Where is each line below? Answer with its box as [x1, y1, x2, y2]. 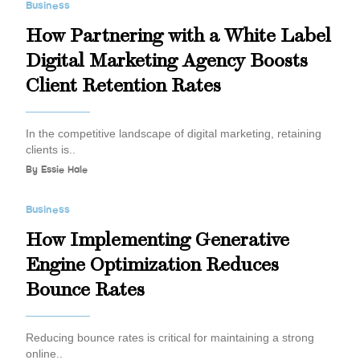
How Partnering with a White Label [26, 27, 331, 47]
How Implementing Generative [26, 231, 289, 252]
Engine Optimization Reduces [26, 256, 279, 276]
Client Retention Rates [26, 76, 221, 97]
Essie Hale [38, 166, 88, 175]
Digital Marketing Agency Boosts [26, 51, 308, 72]
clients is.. [26, 143, 76, 157]
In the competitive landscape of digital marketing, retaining [26, 127, 321, 141]
